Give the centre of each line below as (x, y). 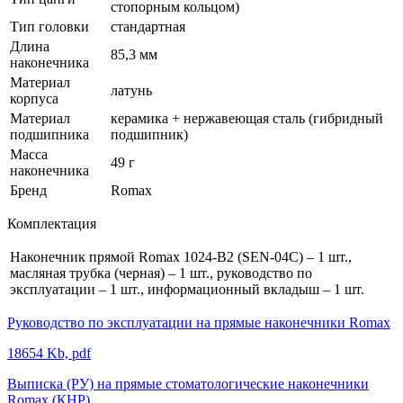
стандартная (148, 26)
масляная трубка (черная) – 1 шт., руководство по (161, 273)
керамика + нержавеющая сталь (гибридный (247, 118)
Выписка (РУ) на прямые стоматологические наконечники (188, 383)
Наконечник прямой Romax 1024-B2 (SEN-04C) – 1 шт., (181, 256)
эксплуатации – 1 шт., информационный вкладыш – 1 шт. (187, 289)
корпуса (34, 98)
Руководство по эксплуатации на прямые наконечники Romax (199, 322)
